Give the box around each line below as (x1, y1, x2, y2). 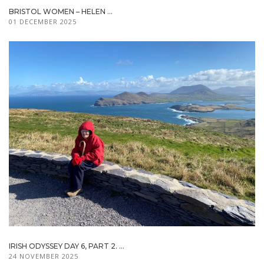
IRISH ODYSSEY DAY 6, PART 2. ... (9, 241, 124, 250)
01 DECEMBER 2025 (9, 17, 77, 27)
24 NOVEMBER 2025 (9, 251, 78, 260)
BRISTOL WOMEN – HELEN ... (9, 7, 113, 16)
